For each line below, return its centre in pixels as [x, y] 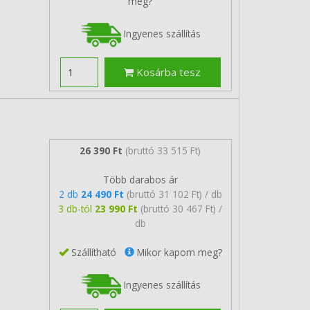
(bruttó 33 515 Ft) [163, 150]
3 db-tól [77, 208]
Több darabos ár [140, 179]
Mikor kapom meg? [178, 252]
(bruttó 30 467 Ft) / [182, 208]
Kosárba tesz [167, 72]
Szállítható [96, 252]
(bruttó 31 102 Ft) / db [174, 194]
